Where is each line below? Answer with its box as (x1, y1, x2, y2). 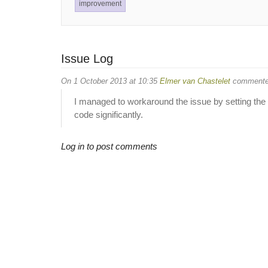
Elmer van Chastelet (160, 76, 230, 86)
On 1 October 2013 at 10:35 (61, 76, 160, 86)
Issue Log (61, 52, 113, 65)
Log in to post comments (61, 141, 157, 151)
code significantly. (74, 109, 143, 120)
